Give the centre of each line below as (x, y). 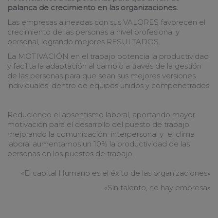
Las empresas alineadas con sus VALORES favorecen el (106, 22)
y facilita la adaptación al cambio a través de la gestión (104, 66)
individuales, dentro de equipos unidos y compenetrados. (109, 85)
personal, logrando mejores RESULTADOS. (84, 42)
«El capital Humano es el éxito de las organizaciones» (116, 173)
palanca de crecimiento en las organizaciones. (92, 8)
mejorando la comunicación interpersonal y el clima (101, 134)
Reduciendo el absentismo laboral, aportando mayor (101, 115)
